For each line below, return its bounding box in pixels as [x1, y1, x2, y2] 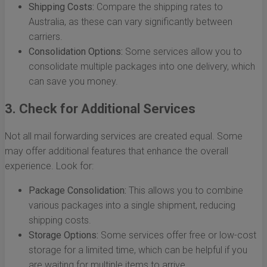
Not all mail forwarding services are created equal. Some [5, 131, 243, 142]
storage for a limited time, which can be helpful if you [29, 244, 247, 256]
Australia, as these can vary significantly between [29, 16, 232, 28]
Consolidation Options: [29, 46, 123, 58]
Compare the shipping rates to [94, 1, 223, 13]
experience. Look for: [5, 160, 94, 172]
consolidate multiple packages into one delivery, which [29, 61, 255, 73]
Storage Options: [29, 229, 98, 241]
